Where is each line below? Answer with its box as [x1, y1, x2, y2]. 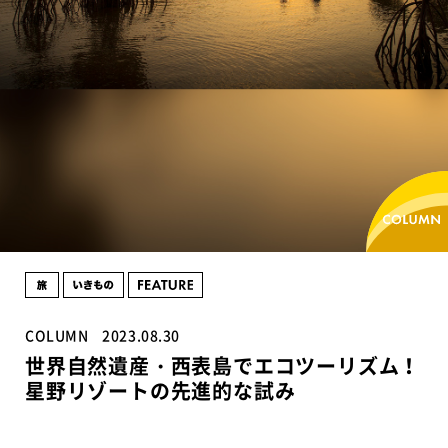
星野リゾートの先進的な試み [25, 375, 296, 405]
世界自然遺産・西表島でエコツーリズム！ [25, 350, 421, 380]
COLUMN [25, 324, 89, 345]
